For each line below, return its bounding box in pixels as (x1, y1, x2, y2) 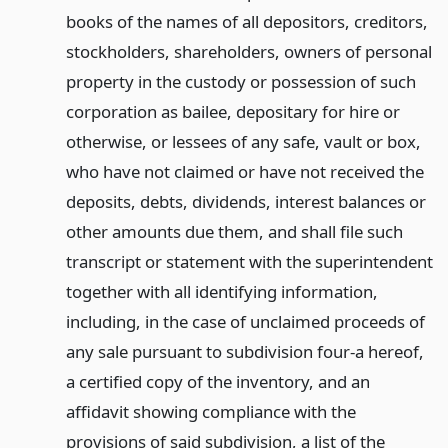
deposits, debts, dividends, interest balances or (65, 190, 426, 214)
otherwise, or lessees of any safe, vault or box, (65, 130, 421, 154)
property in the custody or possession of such (65, 70, 416, 94)
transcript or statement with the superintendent (65, 250, 433, 274)
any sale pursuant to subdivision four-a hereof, (65, 340, 424, 364)
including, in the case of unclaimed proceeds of (65, 310, 425, 334)
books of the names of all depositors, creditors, (65, 10, 428, 34)
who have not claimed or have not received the (65, 160, 424, 184)
